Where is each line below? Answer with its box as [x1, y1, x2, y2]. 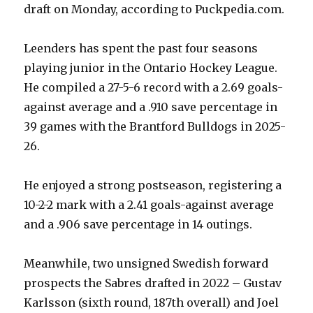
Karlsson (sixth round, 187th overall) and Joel [24, 296, 279, 310]
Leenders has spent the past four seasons [24, 41, 259, 56]
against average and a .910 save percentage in [24, 100, 278, 115]
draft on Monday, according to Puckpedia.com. [24, 2, 285, 17]
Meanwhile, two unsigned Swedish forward [24, 256, 269, 271]
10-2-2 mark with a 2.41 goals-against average [24, 198, 275, 212]
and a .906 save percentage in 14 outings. [24, 217, 253, 232]
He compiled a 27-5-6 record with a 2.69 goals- [24, 80, 284, 95]
